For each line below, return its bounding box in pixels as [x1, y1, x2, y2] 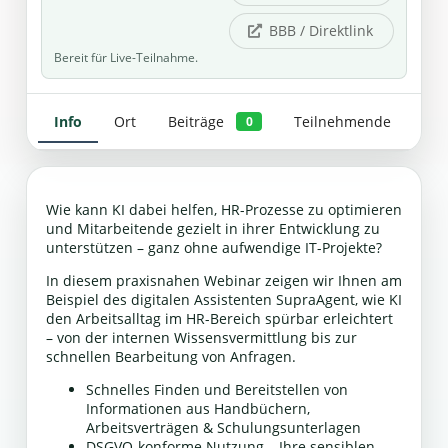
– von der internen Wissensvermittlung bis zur [45, 328, 357, 348]
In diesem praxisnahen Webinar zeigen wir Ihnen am [45, 271, 402, 291]
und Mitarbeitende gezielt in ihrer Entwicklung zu [45, 219, 380, 239]
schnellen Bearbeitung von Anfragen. [45, 347, 296, 367]
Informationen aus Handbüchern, [85, 399, 310, 419]
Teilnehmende [293, 111, 391, 131]
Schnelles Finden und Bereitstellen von [85, 380, 348, 400]
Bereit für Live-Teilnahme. [53, 49, 198, 67]
